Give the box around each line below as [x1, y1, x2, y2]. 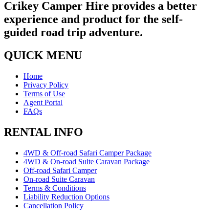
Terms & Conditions [23, 183, 86, 192]
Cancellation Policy [23, 201, 84, 210]
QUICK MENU [4, 49, 82, 62]
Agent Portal [23, 98, 63, 107]
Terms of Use [23, 89, 65, 98]
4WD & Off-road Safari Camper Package [23, 148, 152, 157]
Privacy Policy [23, 80, 68, 89]
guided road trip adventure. [4, 26, 143, 39]
